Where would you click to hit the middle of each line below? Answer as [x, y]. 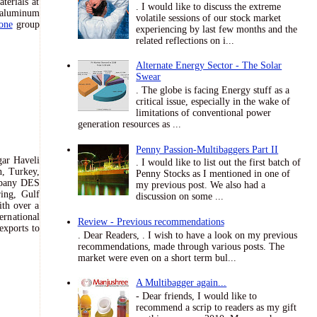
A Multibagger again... [181, 283]
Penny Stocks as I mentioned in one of [213, 174]
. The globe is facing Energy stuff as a [213, 90]
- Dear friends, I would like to [197, 296]
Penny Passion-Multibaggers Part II [207, 149]
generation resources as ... [129, 124]
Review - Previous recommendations [151, 221]
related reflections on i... [185, 40]
